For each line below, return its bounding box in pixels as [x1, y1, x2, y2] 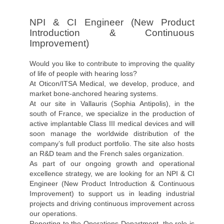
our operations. [29, 209, 77, 217]
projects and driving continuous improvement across [29, 199, 194, 207]
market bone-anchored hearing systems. [29, 89, 158, 97]
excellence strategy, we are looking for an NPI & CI [29, 169, 194, 177]
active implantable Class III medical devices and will [29, 119, 194, 127]
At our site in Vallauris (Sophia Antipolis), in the [29, 99, 194, 107]
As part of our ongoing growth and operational [29, 159, 194, 167]
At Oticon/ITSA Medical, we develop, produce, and [29, 79, 194, 87]
